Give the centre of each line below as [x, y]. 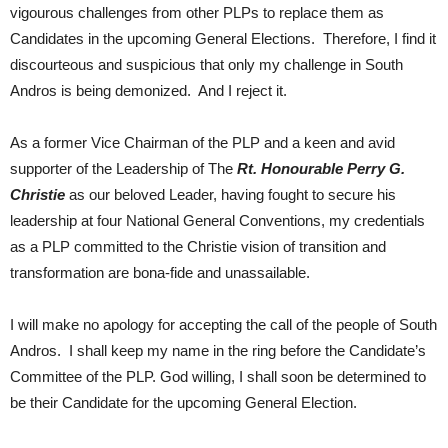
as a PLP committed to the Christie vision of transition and [198, 246]
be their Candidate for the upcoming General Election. [183, 402]
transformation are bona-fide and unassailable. [160, 272]
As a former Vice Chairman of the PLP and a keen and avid [202, 142]
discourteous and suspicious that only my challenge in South [206, 64]
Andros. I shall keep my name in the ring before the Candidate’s [218, 350]
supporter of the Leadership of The [123, 168]
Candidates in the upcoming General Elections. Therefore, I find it [223, 38]
